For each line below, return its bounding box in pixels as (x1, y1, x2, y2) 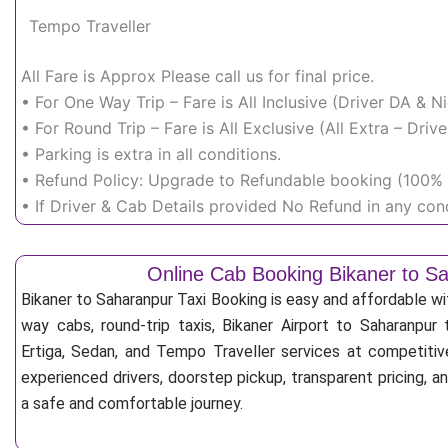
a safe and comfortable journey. (21, 394, 243, 413)
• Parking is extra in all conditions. (21, 144, 281, 164)
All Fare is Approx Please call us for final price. (21, 66, 374, 86)
